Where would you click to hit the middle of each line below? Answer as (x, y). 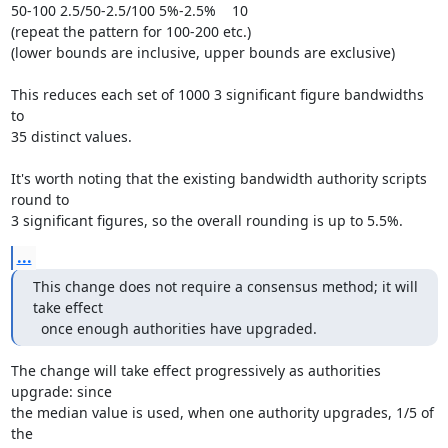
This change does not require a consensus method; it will (225, 286)
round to (39, 199)
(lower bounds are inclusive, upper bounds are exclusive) (202, 52)
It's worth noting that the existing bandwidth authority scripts (218, 178)
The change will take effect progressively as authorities (195, 370)
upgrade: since (61, 391)
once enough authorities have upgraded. (178, 328)
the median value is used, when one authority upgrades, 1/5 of (222, 412)
